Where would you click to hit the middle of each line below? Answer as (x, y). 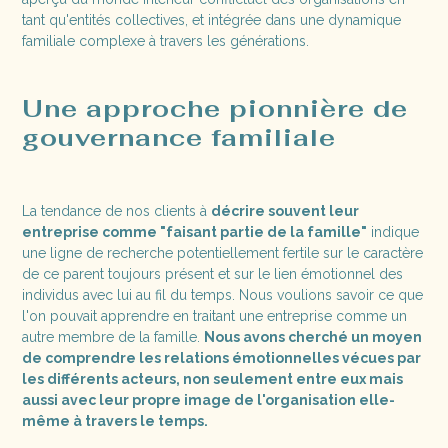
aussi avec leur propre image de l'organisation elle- (209, 399)
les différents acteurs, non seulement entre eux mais (213, 378)
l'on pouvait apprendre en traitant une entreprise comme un (215, 315)
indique (393, 231)
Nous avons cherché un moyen (313, 336)
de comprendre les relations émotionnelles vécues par (222, 357)
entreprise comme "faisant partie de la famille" (195, 231)
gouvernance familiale (179, 136)
